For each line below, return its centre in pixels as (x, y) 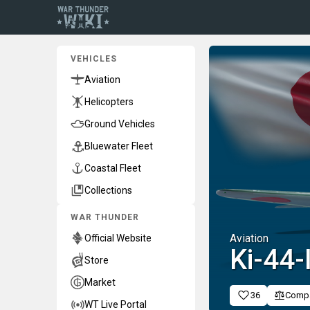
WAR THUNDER (105, 217)
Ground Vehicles (120, 124)
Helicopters (109, 101)
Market (100, 282)
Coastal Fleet (113, 168)
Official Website (118, 238)
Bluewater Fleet (119, 146)
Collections (108, 190)
